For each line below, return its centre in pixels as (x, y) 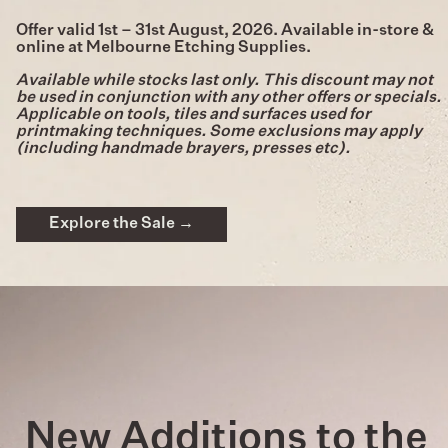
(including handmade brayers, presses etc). (183, 149)
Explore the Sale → (121, 224)
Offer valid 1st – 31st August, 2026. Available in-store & (225, 31)
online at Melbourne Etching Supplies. (163, 48)
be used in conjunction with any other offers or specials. (228, 98)
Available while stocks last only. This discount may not (224, 81)
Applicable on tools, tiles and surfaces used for (193, 115)
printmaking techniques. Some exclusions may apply (219, 132)
